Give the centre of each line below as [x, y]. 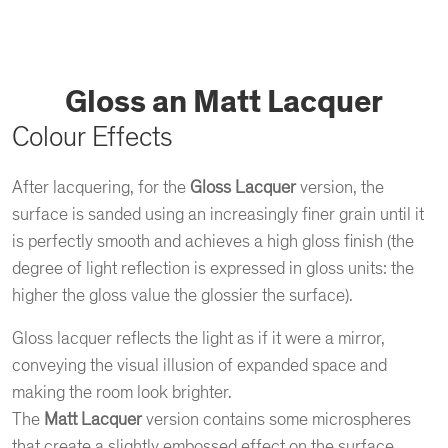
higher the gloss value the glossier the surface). [182, 295]
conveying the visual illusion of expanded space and [199, 365]
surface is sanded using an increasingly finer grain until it [218, 214]
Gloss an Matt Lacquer [224, 102]
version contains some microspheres [278, 419]
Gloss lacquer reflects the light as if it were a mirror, [198, 338]
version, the [340, 187]
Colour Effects [92, 137]
